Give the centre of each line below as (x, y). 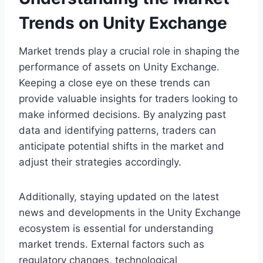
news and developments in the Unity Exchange (130, 213)
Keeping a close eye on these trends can (114, 83)
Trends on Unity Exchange (123, 23)
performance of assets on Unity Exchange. (119, 67)
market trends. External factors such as (112, 245)
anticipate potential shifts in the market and (122, 146)
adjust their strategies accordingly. (100, 162)
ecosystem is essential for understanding (116, 229)
